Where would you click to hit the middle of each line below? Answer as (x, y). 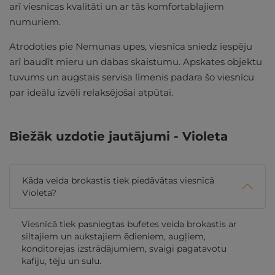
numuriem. (36, 21)
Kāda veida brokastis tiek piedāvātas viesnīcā (118, 181)
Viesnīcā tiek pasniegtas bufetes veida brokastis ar (129, 224)
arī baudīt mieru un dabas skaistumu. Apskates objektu (136, 61)
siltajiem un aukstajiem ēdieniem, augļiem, (114, 237)
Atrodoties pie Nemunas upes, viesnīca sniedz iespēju (131, 46)
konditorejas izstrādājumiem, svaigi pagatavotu (124, 249)
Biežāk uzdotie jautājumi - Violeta (118, 136)
